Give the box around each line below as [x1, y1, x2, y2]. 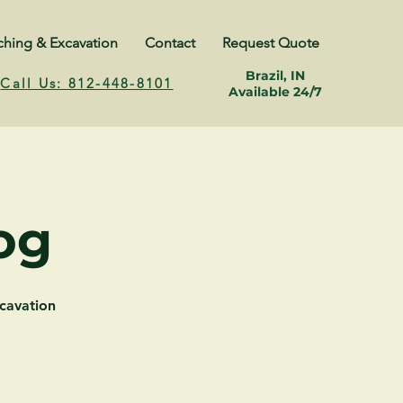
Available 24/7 [228, 84, 322, 100]
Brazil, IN [245, 67, 305, 84]
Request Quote [221, 34, 319, 51]
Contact [144, 34, 195, 51]
